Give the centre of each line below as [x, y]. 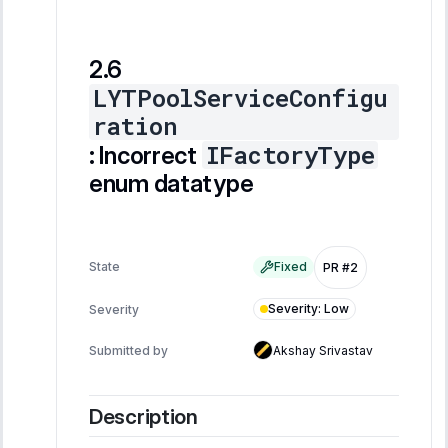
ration [135, 126]
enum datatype [171, 184]
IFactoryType [290, 155]
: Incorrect [145, 156]
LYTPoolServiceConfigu [241, 98]
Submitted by [128, 350]
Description [143, 416]
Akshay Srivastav [323, 350]
